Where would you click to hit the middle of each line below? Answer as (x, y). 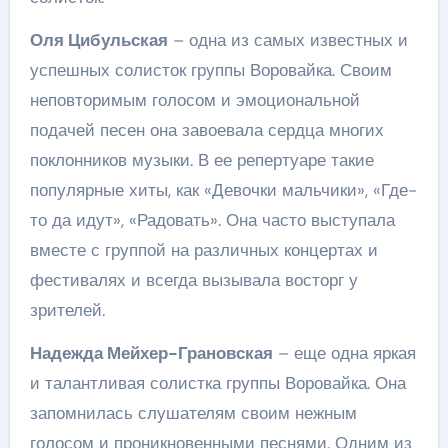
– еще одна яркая (344, 352)
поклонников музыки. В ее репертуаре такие (201, 159)
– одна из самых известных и (287, 39)
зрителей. (67, 309)
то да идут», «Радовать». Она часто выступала (212, 219)
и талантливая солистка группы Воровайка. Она (217, 382)
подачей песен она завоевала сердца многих (206, 129)
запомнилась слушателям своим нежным (193, 412)
